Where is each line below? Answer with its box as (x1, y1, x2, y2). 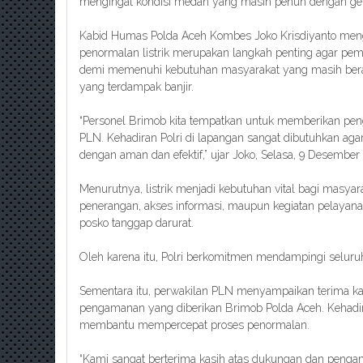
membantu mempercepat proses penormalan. (79, 318, 310, 331)
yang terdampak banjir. (79, 80, 194, 93)
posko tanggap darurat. (79, 216, 194, 229)
